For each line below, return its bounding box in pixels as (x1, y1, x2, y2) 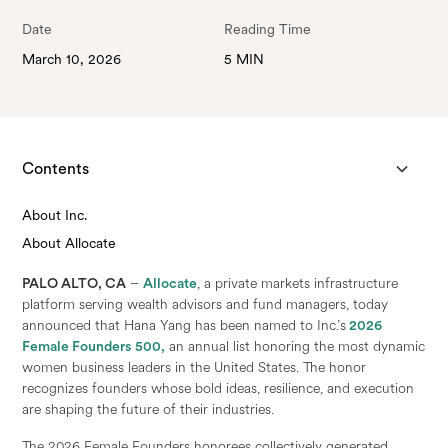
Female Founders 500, (22, 337, 166, 354)
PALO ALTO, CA (22, 274, 127, 291)
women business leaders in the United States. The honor (22, 358, 367, 375)
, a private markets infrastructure (197, 274, 399, 291)
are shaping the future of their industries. (22, 400, 275, 417)
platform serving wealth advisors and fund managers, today (22, 295, 389, 312)
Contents (22, 158, 90, 178)
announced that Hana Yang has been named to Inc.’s (22, 316, 347, 333)
